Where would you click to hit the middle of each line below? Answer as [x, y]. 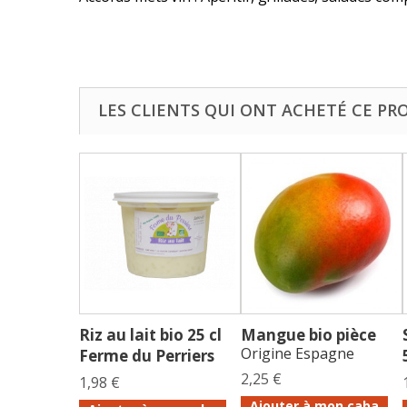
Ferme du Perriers [147, 356]
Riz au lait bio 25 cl [150, 335]
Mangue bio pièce [308, 335]
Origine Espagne [298, 354]
